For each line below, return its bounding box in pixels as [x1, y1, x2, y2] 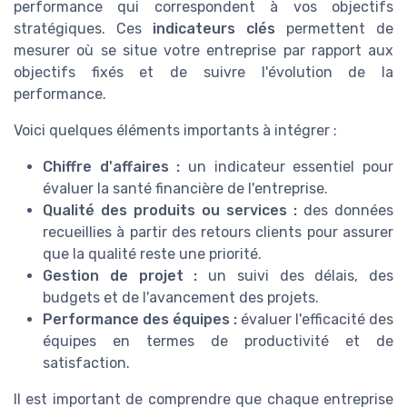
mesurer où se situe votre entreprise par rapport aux [14, 42, 393, 60]
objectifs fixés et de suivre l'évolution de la [14, 64, 393, 82]
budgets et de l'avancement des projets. [43, 289, 319, 307]
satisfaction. [43, 354, 130, 372]
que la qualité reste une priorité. [43, 245, 262, 263]
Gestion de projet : [43, 267, 198, 285]
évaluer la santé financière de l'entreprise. [43, 180, 328, 198]
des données [297, 202, 393, 220]
